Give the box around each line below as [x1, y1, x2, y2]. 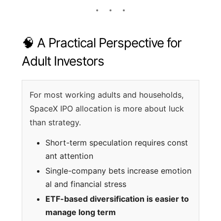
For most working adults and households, [30, 90, 184, 100]
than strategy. [30, 117, 81, 128]
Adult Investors [22, 53, 104, 69]
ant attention [45, 151, 93, 161]
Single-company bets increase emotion [45, 166, 191, 176]
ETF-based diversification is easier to [45, 194, 189, 204]
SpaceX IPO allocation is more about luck [30, 104, 184, 114]
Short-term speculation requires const [45, 138, 188, 148]
